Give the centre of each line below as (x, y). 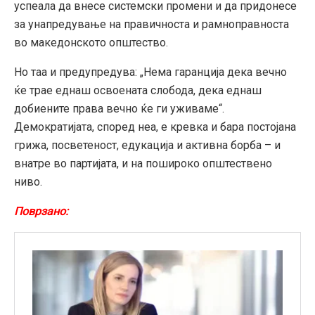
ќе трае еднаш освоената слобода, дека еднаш (138, 90)
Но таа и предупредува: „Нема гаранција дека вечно (150, 72)
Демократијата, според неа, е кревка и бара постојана (155, 127)
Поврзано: (41, 211)
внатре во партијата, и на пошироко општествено (143, 163)
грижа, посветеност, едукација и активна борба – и (147, 145)
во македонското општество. (91, 42)
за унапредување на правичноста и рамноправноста (152, 24)
